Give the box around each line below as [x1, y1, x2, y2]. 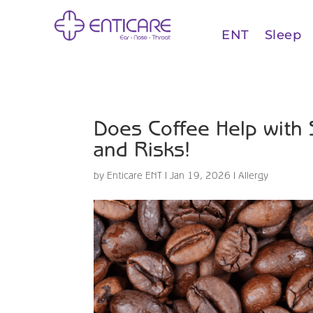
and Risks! [94, 137, 191, 161]
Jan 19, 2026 [170, 170, 231, 181]
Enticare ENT [107, 170, 163, 181]
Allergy [238, 170, 269, 181]
